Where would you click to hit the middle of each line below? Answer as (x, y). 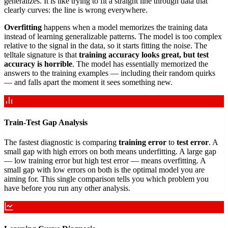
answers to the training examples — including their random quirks (110, 73)
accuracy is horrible (38, 64)
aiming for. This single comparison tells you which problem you (106, 179)
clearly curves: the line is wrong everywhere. (76, 10)
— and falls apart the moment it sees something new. (88, 82)
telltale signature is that (41, 54)
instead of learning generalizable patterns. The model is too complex (113, 36)
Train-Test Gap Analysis (46, 123)
